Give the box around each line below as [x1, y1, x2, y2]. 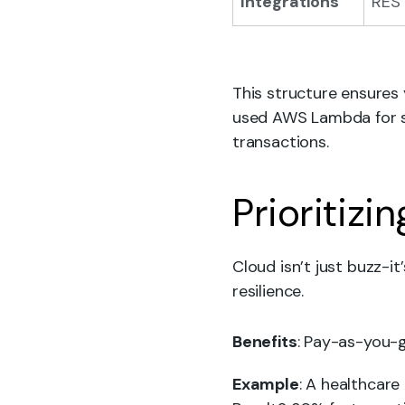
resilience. [232, 280, 305, 302]
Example [232, 373, 299, 395]
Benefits [232, 331, 297, 353]
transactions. [232, 131, 329, 153]
